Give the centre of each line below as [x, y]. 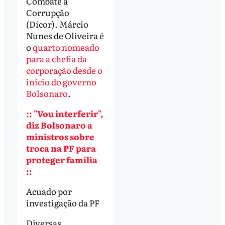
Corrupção [47, 13]
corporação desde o [64, 70]
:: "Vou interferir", [64, 113]
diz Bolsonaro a [59, 125]
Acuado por [49, 191]
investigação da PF [63, 202]
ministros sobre [60, 136]
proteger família [62, 159]
